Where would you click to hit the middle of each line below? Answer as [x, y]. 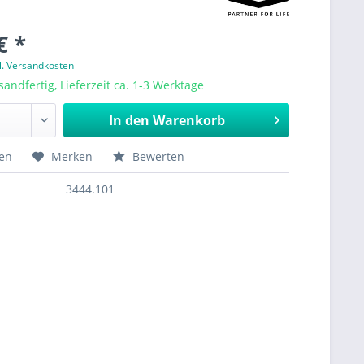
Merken [72, 156]
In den [129, 120]
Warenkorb [188, 120]
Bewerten [157, 156]
